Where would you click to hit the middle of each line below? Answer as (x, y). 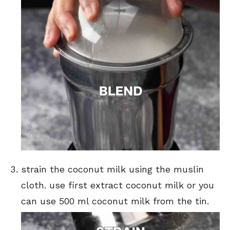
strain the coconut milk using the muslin (112, 169)
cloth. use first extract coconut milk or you (118, 185)
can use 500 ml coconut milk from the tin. (115, 201)
